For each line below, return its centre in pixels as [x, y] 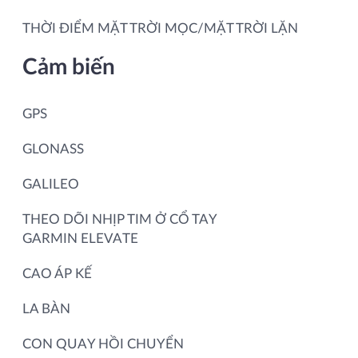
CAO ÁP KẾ [57, 273]
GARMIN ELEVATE [80, 238]
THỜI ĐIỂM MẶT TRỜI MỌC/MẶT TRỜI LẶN [160, 28]
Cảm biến [69, 67]
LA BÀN [46, 308]
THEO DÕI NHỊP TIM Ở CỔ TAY [119, 219]
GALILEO [51, 184]
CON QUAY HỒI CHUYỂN [103, 344]
